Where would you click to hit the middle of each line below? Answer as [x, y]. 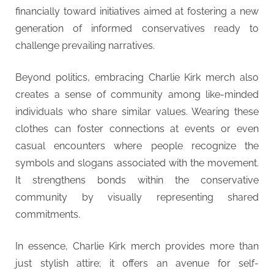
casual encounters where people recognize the [137, 146]
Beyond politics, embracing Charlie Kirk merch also [137, 77]
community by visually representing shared [137, 197]
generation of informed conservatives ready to [137, 28]
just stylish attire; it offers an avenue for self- [137, 263]
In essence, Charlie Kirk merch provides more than [137, 246]
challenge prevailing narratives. [85, 45]
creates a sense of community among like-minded [137, 94]
